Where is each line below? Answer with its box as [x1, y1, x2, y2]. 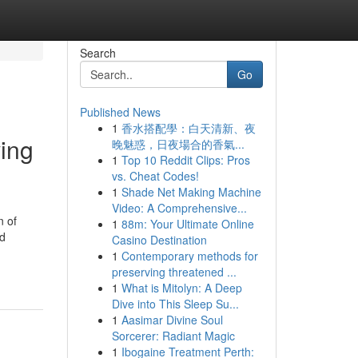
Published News [79, 104, 161, 120]
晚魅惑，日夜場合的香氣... [111, 136, 245, 152]
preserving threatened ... [111, 264, 237, 280]
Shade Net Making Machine [121, 184, 261, 200]
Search [79, 45, 116, 61]
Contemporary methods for [121, 248, 258, 264]
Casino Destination [111, 232, 207, 248]
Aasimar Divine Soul [121, 312, 223, 328]
